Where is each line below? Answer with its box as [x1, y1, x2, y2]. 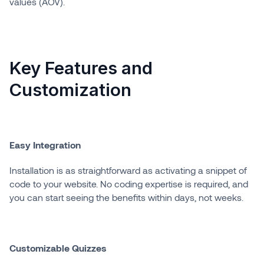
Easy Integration [9, 139, 81, 151]
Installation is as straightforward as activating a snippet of [9, 164, 247, 176]
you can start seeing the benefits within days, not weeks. [9, 192, 243, 203]
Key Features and [9, 57, 153, 79]
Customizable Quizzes [9, 242, 107, 254]
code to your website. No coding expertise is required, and [9, 178, 248, 190]
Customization [9, 79, 131, 101]
